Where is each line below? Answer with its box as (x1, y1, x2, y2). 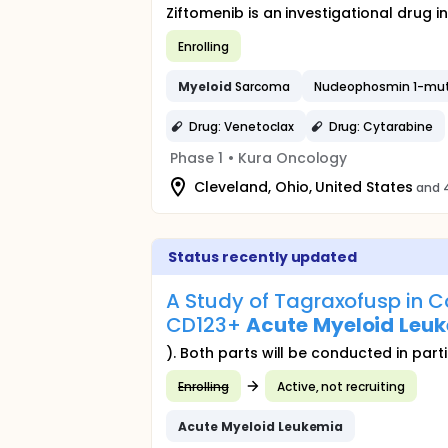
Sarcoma (231, 77, 290, 95)
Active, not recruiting (276, 377, 406, 395)
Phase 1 (170, 148, 223, 168)
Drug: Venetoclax (189, 117, 294, 135)
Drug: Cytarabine (328, 117, 434, 135)
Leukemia (277, 417, 344, 435)
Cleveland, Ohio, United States (194, 176, 414, 197)
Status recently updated (168, 247, 358, 267)
